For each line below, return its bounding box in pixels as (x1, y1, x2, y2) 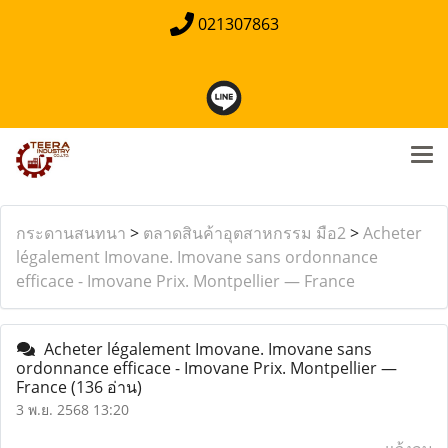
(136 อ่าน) (71, 376, 142, 398)
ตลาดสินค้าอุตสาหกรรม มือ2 (143, 222, 346, 244)
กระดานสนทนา (16, 222, 126, 244)
